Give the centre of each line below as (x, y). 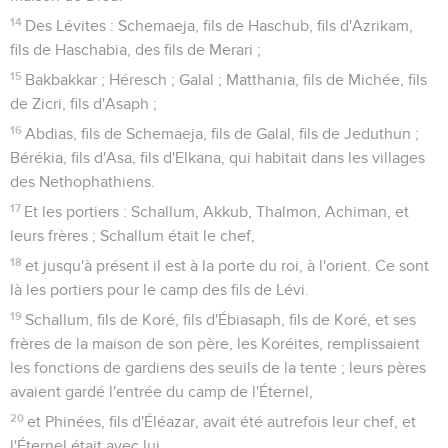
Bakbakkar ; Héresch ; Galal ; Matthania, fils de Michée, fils (226, 79)
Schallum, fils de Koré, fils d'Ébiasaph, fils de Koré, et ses (221, 319)
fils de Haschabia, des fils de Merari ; (135, 49)
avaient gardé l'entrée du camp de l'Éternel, (161, 391)
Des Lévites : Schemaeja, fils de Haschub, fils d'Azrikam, (219, 25)
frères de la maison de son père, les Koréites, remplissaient (215, 343)
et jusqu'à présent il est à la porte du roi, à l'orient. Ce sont (227, 265)
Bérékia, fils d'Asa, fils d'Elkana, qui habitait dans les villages (217, 157)
